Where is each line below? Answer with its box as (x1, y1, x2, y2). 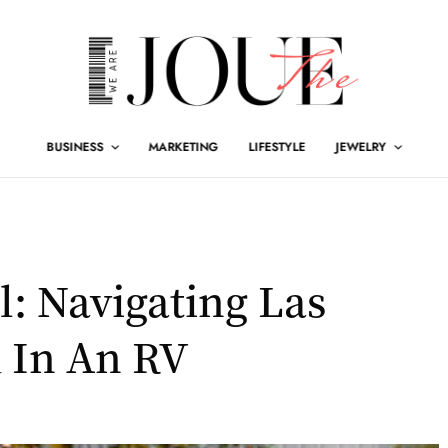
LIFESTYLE (248, 138, 306, 156)
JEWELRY (335, 138, 387, 156)
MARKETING (148, 138, 219, 156)
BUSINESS (46, 138, 104, 156)
